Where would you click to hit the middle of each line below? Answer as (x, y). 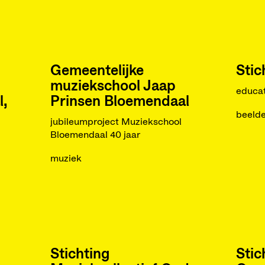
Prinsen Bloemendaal (119, 102)
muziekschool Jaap (113, 86)
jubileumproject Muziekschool (116, 122)
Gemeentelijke (97, 71)
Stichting (80, 254)
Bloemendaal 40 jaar (95, 135)
